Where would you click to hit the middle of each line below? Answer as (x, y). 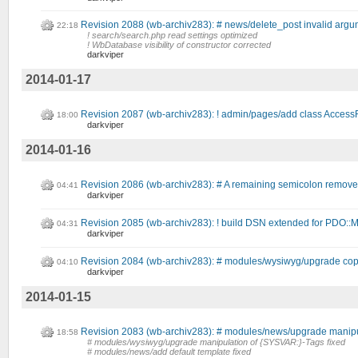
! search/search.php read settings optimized (172, 36)
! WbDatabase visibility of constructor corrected (179, 45)
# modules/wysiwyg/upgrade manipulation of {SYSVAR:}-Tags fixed (216, 342)
